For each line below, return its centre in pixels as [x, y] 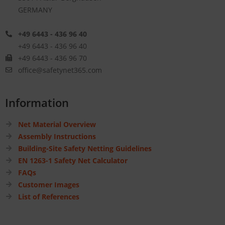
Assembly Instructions [57, 137]
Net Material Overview [57, 125]
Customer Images [49, 185]
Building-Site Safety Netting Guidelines [85, 149]
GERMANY [35, 10]
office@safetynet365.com [60, 70]
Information [37, 103]
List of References [49, 197]
